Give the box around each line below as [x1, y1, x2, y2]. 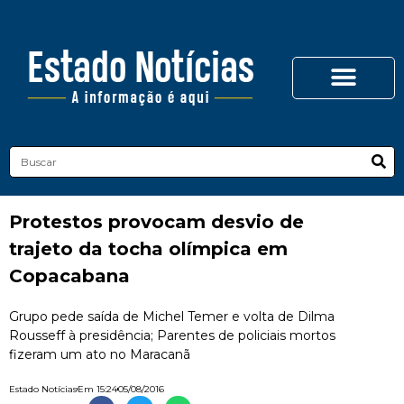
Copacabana [9, 265, 130, 287]
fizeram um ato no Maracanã [9, 346, 190, 363]
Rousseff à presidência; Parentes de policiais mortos [9, 327, 335, 344]
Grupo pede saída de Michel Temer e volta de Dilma [9, 308, 335, 325]
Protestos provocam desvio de [9, 211, 304, 233]
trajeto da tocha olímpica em [9, 238, 288, 260]
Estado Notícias [9, 383, 77, 395]
